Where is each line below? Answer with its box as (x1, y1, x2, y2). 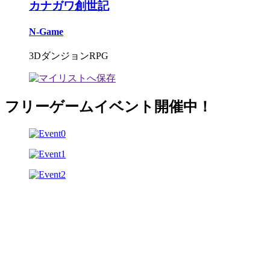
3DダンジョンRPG (29, 51, 108, 61)
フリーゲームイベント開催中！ (5, 99, 212, 115)
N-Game (29, 26, 63, 37)
